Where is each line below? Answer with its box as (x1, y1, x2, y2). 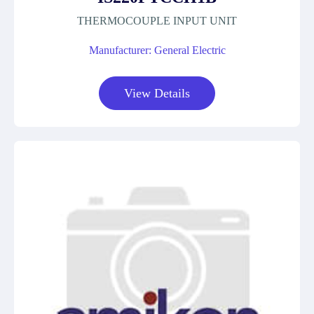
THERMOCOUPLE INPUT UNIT (77, 15, 237, 27)
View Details (124, 86, 190, 100)
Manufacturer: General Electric (88, 44, 226, 56)
